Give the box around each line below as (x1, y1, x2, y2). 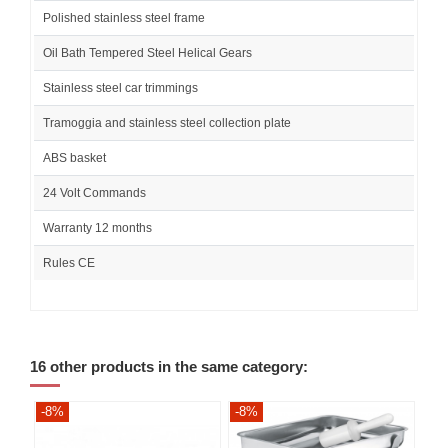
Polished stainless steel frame (43, 11, 205, 26)
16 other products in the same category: (30, 359, 308, 376)
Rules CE (43, 256, 95, 271)
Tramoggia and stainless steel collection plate (43, 116, 291, 131)
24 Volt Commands (43, 186, 146, 201)
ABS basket (43, 151, 106, 166)
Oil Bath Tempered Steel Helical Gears (43, 46, 252, 61)
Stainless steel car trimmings (43, 81, 198, 96)
